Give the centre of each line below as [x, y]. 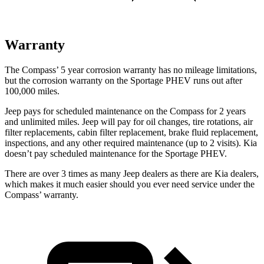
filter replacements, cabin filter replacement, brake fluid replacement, [131, 132]
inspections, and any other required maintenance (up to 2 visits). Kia [131, 143]
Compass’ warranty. [42, 194]
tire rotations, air [222, 121]
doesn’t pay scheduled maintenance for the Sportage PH [109, 153]
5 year [72, 70]
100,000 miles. [32, 91]
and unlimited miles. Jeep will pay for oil [81, 121]
